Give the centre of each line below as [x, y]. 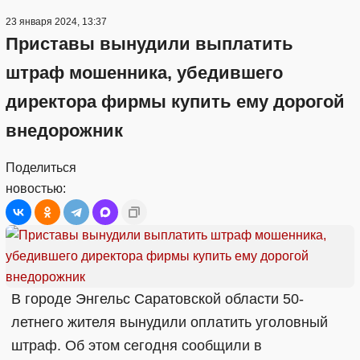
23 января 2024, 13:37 [56, 22]
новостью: [36, 188]
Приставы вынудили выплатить [149, 44]
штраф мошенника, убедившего [144, 73]
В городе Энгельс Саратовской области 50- [157, 299]
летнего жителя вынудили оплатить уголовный [170, 322]
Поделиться [41, 168]
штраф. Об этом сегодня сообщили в [137, 346]
